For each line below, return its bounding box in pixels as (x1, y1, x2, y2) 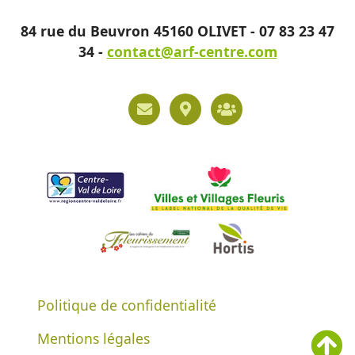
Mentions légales (37, 328, 151, 348)
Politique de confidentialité (37, 295, 217, 315)
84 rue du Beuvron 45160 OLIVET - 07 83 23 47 (21, 21, 334, 40)
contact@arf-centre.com (106, 41, 277, 61)
